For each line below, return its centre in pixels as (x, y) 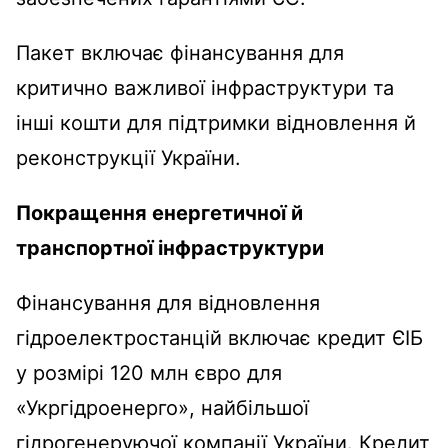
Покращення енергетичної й (159, 212)
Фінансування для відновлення (168, 302)
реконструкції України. (128, 157)
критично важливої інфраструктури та (205, 87)
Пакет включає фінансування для (180, 52)
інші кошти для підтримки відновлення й (216, 122)
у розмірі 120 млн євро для (149, 372)
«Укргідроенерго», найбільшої (162, 407)
